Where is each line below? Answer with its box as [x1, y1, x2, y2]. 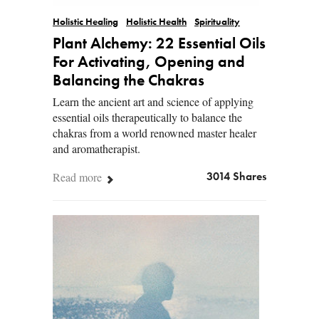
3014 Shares [206, 172, 266, 184]
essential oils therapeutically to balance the [53, 110, 242, 125]
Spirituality [194, 18, 240, 28]
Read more [53, 169, 105, 185]
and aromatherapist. [53, 141, 140, 157]
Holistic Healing [53, 18, 118, 28]
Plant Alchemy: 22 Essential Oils [53, 36, 266, 53]
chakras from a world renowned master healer [53, 125, 256, 141]
